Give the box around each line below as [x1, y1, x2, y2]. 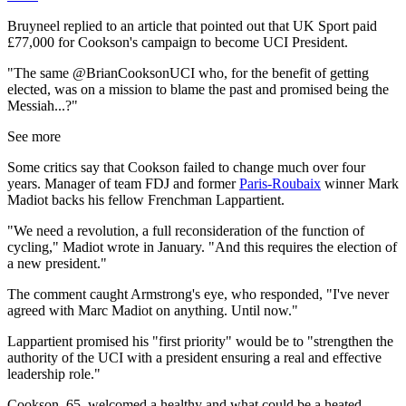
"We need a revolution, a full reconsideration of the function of [7, 222, 364, 238]
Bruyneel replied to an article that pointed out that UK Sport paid [7, 17, 377, 34]
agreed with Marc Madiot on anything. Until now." [7, 302, 298, 318]
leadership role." [7, 365, 101, 382]
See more [7, 128, 61, 144]
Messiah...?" [7, 97, 78, 113]
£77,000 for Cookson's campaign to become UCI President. [7, 34, 348, 50]
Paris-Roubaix [239, 175, 321, 191]
